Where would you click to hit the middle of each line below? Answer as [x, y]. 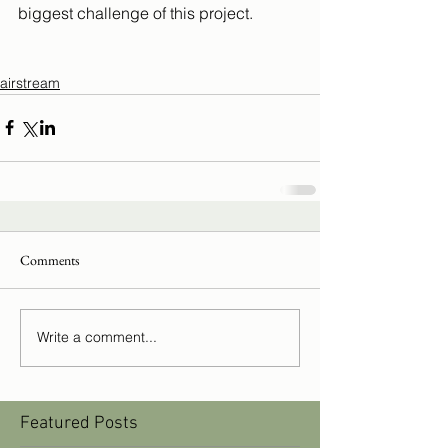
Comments [50, 259]
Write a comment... [97, 337]
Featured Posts [79, 423]
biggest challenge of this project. [135, 12]
